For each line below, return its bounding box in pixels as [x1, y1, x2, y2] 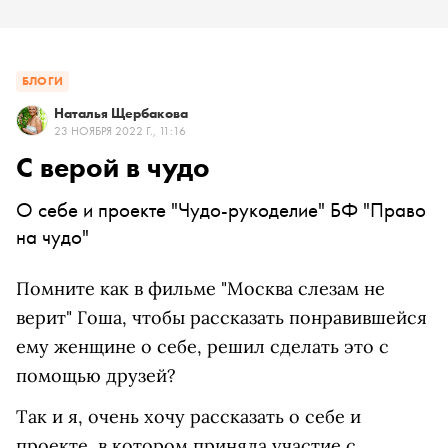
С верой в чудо [16, 150, 210, 185]
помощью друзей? [16, 364, 176, 387]
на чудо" [16, 223, 89, 250]
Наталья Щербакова [54, 104, 188, 122]
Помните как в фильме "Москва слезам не [16, 277, 385, 300]
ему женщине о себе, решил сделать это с [16, 335, 389, 358]
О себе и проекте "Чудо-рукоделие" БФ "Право [16, 196, 426, 223]
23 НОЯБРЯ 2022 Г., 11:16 [54, 123, 186, 139]
